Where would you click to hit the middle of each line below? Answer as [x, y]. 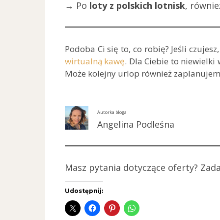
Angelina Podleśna [136, 124]
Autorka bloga [112, 112]
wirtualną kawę [95, 61]
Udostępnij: [84, 191]
